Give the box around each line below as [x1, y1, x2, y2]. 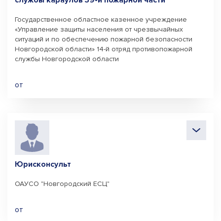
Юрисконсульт [15, 159, 71, 169]
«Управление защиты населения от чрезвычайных [15, 25, 183, 34]
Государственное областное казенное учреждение [15, 15, 187, 24]
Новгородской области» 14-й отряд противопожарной [15, 45, 192, 53]
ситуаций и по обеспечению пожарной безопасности [15, 35, 192, 43]
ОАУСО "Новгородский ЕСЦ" [15, 180, 110, 188]
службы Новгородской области [15, 55, 119, 63]
